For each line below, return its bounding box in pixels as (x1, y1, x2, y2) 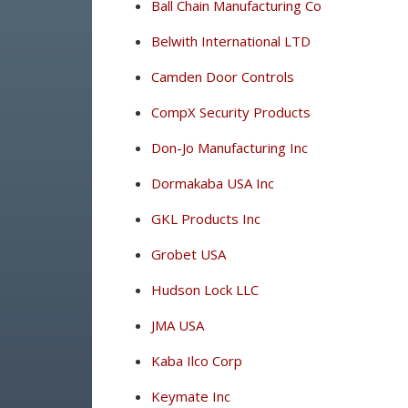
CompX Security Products (150, 103, 311, 121)
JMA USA (150, 316, 204, 334)
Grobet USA (150, 245, 226, 263)
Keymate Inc (150, 387, 230, 405)
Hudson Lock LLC (150, 280, 259, 299)
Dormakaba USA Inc (150, 174, 274, 192)
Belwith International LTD (150, 32, 311, 50)
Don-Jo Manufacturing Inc (150, 138, 308, 157)
